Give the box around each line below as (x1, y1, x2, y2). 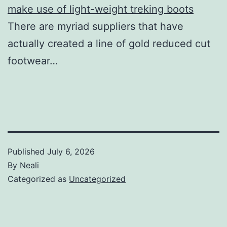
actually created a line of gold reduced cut (8, 37, 210, 50)
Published (8, 146, 47, 157)
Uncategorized (69, 173, 126, 184)
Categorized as (8, 173, 69, 184)
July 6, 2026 (47, 146, 95, 157)
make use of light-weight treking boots (8, 3, 194, 15)
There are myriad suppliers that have (8, 20, 183, 32)
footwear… (8, 54, 58, 67)
